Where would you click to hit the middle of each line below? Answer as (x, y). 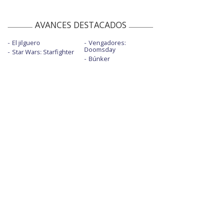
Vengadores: (107, 42)
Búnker (99, 58)
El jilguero (26, 42)
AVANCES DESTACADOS (80, 24)
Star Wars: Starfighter (43, 52)
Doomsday (100, 49)
